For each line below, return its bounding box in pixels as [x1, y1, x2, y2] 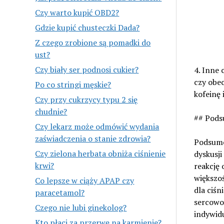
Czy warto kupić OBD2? [35, 6, 119, 18]
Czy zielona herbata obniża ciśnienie [35, 147, 166, 159]
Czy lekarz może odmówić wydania [35, 120, 159, 132]
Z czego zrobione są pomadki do [35, 36, 151, 48]
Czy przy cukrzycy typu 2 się [35, 93, 138, 105]
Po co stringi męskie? [35, 78, 111, 90]
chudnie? [35, 105, 67, 117]
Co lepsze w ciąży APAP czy [35, 174, 134, 186]
